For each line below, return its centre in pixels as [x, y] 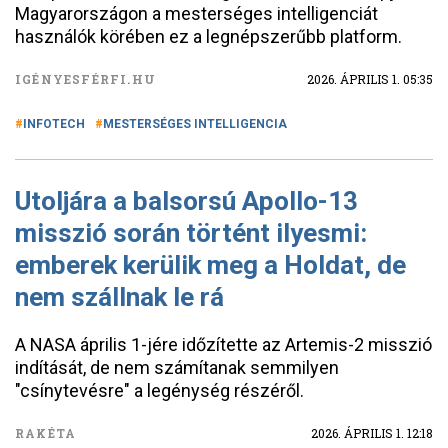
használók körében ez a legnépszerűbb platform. [208, 36]
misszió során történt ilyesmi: [191, 233]
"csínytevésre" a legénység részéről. [159, 390]
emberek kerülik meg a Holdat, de [210, 265]
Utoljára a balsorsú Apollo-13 [186, 201]
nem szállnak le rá [119, 297]
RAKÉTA [46, 433]
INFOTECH [54, 124]
